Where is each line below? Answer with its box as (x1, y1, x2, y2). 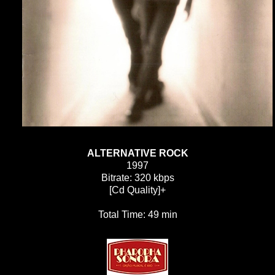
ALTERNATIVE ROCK (87, 147, 188, 158)
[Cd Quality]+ (109, 184, 166, 195)
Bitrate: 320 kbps (101, 172, 174, 183)
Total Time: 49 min (98, 209, 177, 220)
